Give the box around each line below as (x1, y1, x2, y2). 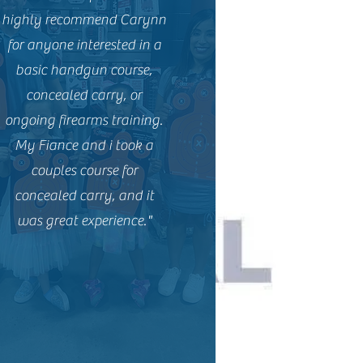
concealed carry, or (26, 87, 143, 104)
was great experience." (16, 212, 152, 229)
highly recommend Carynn (2, 11, 167, 28)
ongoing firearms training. (5, 112, 164, 129)
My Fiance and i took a (15, 137, 154, 154)
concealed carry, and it (14, 187, 154, 204)
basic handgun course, (15, 62, 153, 79)
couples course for (30, 162, 138, 179)
